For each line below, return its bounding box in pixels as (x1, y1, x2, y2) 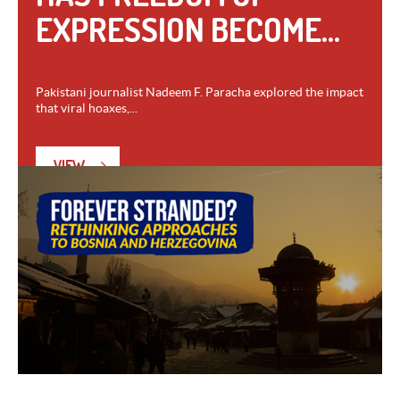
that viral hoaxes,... (36, 100, 137, 115)
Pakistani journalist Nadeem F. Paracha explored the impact (36, 84, 363, 99)
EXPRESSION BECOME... (36, 9, 340, 50)
